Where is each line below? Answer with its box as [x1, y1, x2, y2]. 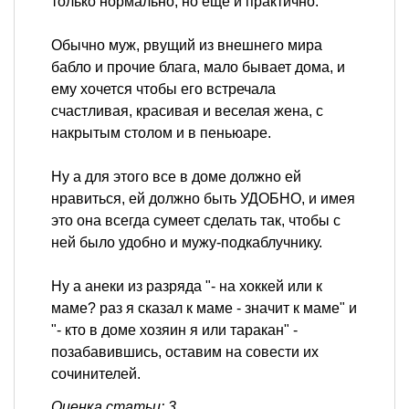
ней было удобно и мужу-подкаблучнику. [51, 235, 322, 251]
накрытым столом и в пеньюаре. [51, 125, 271, 142]
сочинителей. [51, 366, 141, 383]
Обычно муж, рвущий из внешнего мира [51, 37, 322, 54]
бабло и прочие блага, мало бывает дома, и [51, 59, 345, 76]
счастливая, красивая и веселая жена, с [51, 103, 323, 120]
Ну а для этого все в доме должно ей [51, 169, 301, 185]
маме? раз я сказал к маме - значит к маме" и [51, 300, 357, 317]
